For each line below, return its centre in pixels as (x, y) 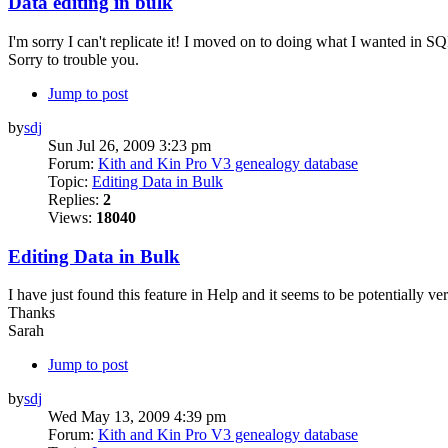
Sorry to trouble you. (73, 59)
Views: (72, 217)
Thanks (31, 313)
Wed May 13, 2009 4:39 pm (137, 417)
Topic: (70, 181)
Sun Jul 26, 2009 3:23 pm (129, 145)
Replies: (75, 199)
